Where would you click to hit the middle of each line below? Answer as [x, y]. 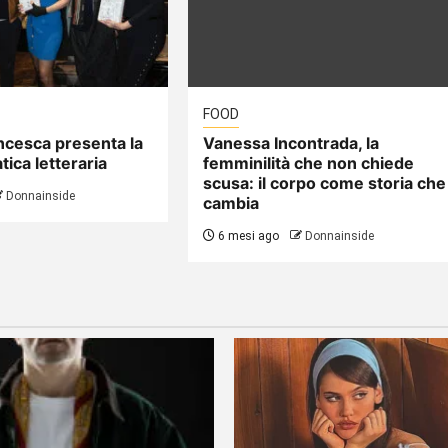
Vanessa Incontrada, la [291, 142]
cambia [231, 202]
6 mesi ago [247, 235]
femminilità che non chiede [309, 162]
